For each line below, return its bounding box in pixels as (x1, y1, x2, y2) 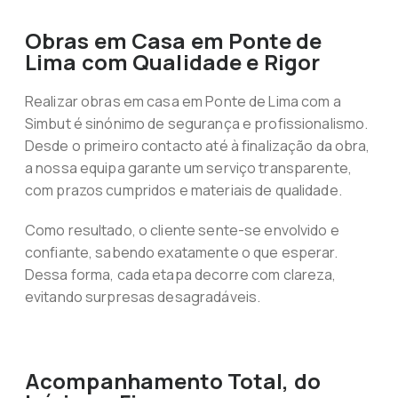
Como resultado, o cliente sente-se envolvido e (24, 220, 339, 240)
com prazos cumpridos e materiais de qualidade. (24, 180, 342, 200)
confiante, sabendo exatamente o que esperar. (24, 243, 338, 262)
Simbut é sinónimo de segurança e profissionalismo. (24, 114, 369, 133)
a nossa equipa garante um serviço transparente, (24, 158, 352, 178)
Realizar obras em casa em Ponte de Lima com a (24, 92, 341, 111)
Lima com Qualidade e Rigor (24, 47, 321, 76)
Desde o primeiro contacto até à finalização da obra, (24, 136, 370, 155)
